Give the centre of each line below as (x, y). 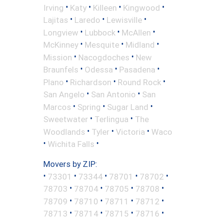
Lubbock (100, 32)
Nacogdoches (104, 57)
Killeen (105, 8)
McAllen (136, 32)
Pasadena (137, 69)
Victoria (130, 132)
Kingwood (142, 8)
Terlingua (111, 119)
